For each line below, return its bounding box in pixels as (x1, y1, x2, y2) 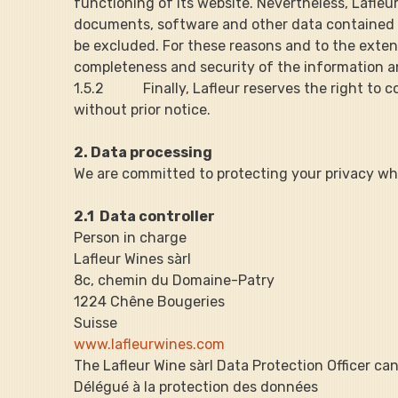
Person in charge (74, 228, 187, 246)
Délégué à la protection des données (74, 378, 319, 395)
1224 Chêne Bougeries (74, 292, 226, 310)
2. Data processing (74, 143, 213, 161)
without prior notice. (74, 100, 211, 118)
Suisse (74, 314, 118, 331)
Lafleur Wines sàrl (74, 250, 192, 267)
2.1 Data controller (74, 207, 216, 225)
